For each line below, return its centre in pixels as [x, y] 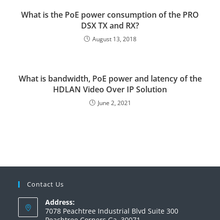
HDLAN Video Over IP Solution [110, 89]
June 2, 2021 [114, 103]
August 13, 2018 [114, 39]
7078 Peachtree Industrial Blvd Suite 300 [112, 211]
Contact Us [46, 184]
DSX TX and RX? [110, 25]
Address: [60, 202]
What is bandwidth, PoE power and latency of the [110, 78]
